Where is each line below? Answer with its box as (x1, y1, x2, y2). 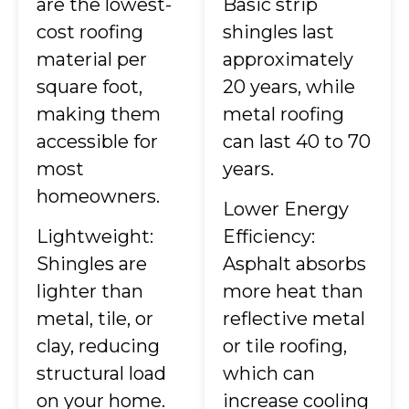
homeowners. (37, 184, 160, 207)
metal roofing (223, 102, 344, 125)
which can (223, 362, 315, 385)
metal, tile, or (37, 308, 153, 330)
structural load (37, 362, 166, 385)
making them (37, 102, 161, 125)
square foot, (37, 75, 142, 98)
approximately (223, 47, 353, 70)
